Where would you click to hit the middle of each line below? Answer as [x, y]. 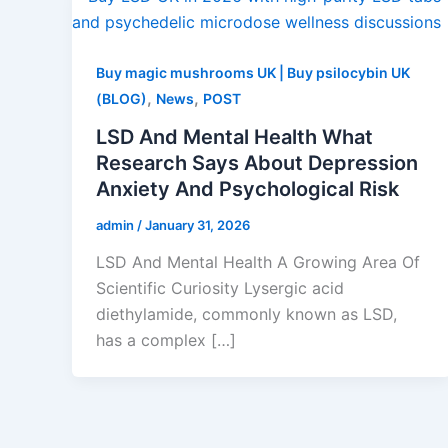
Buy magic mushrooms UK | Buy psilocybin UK [253, 72]
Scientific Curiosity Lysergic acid [220, 288]
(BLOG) [121, 98]
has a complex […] [166, 340]
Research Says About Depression [257, 162]
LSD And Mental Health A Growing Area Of [258, 262]
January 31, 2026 [197, 224]
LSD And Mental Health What [234, 136]
